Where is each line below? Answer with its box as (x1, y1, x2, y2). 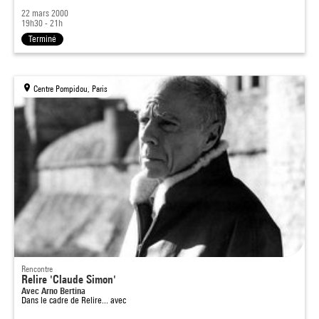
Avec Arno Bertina (21, 285, 85, 296)
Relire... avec (81, 295, 126, 305)
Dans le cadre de (21, 295, 81, 305)
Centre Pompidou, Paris (33, 83, 108, 94)
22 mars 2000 (21, 8, 68, 19)
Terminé (28, 33, 56, 44)
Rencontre (21, 263, 53, 274)
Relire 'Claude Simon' (21, 273, 116, 286)
